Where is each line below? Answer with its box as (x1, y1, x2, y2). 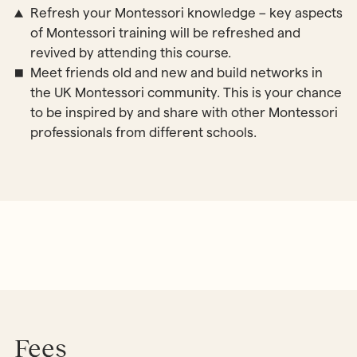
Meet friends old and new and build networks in (29, 65, 323, 80)
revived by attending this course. (29, 45, 231, 61)
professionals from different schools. (29, 125, 257, 140)
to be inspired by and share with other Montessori (29, 105, 338, 120)
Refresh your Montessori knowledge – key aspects (29, 6, 343, 21)
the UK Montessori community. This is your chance (29, 85, 342, 100)
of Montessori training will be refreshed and (29, 25, 300, 41)
